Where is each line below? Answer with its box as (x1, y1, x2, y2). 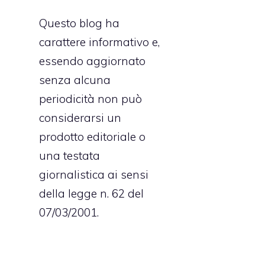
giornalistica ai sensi (39, 167, 148, 182)
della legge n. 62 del (39, 186, 144, 201)
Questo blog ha (39, 15, 119, 30)
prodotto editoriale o (39, 129, 146, 144)
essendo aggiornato (39, 53, 146, 68)
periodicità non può (39, 91, 142, 106)
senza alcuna (39, 72, 111, 87)
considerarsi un (39, 110, 121, 125)
